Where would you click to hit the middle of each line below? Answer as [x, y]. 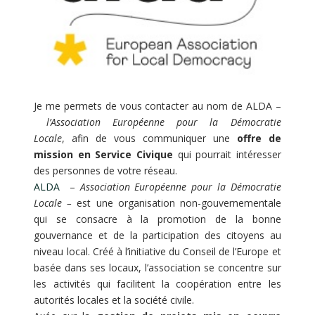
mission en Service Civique [106, 154]
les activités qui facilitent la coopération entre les [157, 283]
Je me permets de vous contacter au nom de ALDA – [157, 105]
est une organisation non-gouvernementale [179, 202]
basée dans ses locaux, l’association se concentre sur [157, 267]
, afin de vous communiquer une [149, 138]
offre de [259, 138]
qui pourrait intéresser [229, 154]
